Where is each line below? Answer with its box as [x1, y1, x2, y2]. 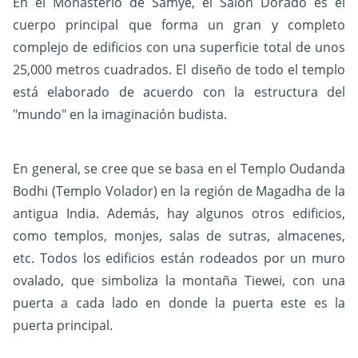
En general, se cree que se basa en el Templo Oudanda [13, 159, 345, 177]
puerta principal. [13, 316, 113, 334]
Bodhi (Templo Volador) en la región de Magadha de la [13, 181, 345, 200]
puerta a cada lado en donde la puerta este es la [13, 293, 345, 312]
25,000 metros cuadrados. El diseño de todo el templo [13, 60, 345, 78]
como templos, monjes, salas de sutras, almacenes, [13, 226, 345, 245]
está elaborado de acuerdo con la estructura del [13, 82, 345, 101]
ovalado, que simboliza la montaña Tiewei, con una [13, 271, 345, 289]
